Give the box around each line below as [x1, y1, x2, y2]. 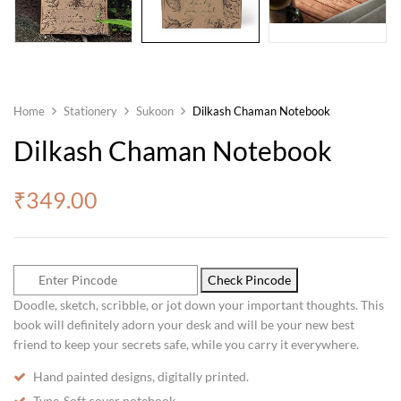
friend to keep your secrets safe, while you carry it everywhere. [13, 336, 359, 352]
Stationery [64, 103, 117, 118]
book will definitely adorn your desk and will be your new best [13, 316, 354, 332]
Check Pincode [208, 271, 291, 287]
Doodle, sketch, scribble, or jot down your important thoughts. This [13, 296, 384, 312]
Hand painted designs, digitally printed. [33, 368, 249, 384]
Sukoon [136, 103, 174, 118]
